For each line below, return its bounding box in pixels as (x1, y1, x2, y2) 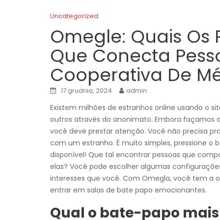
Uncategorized (50, 11, 98, 21)
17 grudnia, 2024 (61, 86, 112, 95)
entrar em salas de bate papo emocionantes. (50, 185, 207, 195)
